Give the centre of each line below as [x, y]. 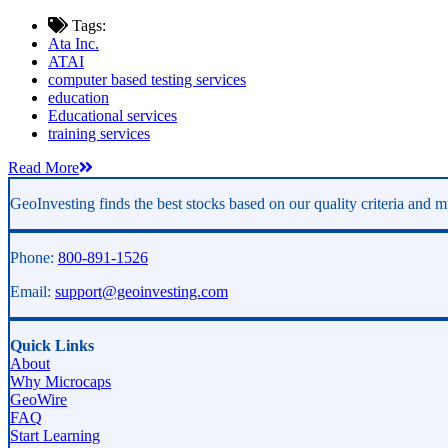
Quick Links [52, 345]
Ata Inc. [73, 43]
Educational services [112, 115]
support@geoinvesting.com [141, 291]
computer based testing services [147, 79]
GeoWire [38, 399]
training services [99, 133]
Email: [32, 291]
